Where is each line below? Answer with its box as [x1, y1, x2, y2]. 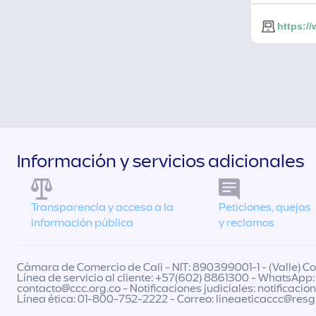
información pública [31, 216, 133, 231]
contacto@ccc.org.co [17, 281, 121, 296]
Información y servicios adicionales [17, 150, 304, 174]
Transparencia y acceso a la [31, 200, 174, 215]
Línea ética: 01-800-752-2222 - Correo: [17, 292, 216, 307]
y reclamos [218, 216, 274, 231]
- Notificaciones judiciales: [121, 281, 257, 296]
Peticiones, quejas [218, 200, 311, 215]
